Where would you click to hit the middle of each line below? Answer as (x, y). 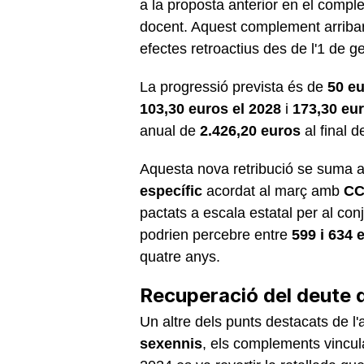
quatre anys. (180, 256)
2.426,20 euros (250, 130)
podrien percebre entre (216, 234)
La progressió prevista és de (234, 87)
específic (171, 191)
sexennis (171, 343)
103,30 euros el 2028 (210, 108)
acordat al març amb (273, 191)
